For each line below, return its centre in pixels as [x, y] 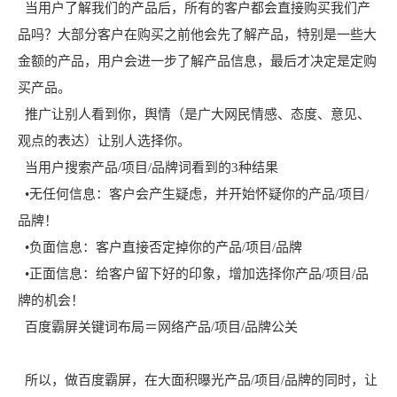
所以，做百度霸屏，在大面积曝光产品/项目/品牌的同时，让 [198, 380]
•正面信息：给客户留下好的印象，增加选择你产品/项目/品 [193, 273]
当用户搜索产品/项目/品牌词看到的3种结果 [148, 167]
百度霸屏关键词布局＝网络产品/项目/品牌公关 [158, 327]
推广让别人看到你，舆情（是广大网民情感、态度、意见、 [194, 114]
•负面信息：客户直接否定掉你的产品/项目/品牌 [160, 247]
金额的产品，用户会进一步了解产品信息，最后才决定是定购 [197, 61]
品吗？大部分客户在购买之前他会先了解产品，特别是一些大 [197, 34]
